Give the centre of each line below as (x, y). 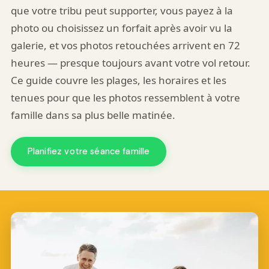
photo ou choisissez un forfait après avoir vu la (121, 28)
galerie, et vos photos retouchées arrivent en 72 (125, 45)
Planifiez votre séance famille (89, 151)
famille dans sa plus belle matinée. (93, 115)
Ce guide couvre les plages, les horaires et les (118, 80)
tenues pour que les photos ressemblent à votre (125, 98)
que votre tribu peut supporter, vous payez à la (122, 11)
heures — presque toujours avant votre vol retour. (130, 63)
